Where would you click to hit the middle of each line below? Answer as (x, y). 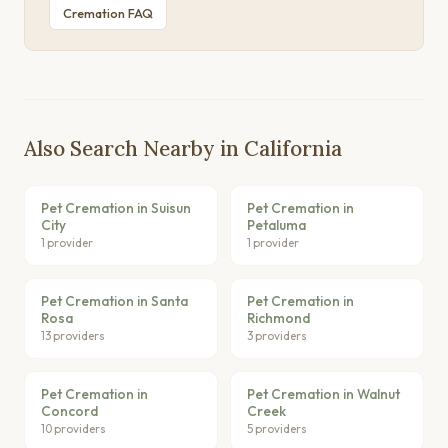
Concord (69, 410)
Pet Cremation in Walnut (323, 393)
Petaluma (276, 224)
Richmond (278, 317)
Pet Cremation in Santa (114, 300)
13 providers (73, 335)
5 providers (277, 428)
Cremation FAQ (107, 12)
